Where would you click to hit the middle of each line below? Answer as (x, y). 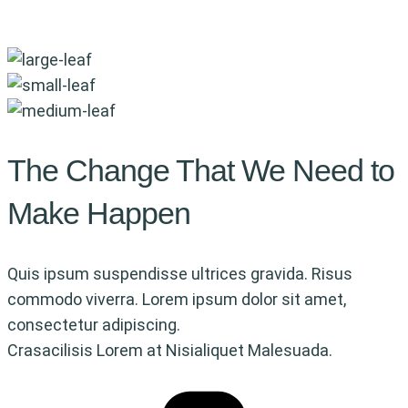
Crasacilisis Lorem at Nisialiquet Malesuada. (170, 350)
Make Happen (99, 214)
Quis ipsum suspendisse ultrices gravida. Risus (180, 273)
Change (121, 171)
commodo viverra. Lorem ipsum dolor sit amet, (177, 299)
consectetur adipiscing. (94, 324)
